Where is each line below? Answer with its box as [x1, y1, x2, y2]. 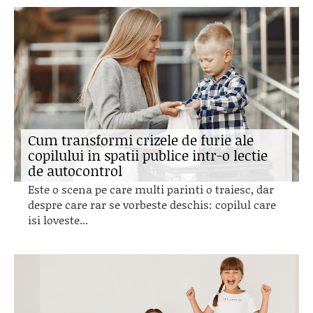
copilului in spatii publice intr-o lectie [28, 145, 268, 165]
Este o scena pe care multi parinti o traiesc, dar [28, 181, 274, 197]
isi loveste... [28, 212, 88, 228]
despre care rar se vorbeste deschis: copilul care [28, 196, 276, 212]
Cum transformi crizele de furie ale [28, 130, 254, 150]
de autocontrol [28, 161, 122, 180]
